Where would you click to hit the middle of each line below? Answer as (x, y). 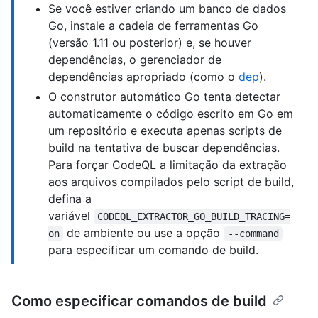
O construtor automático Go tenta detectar (164, 96)
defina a (70, 198)
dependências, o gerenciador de (135, 59)
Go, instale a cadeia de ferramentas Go (153, 25)
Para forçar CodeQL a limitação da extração (168, 164)
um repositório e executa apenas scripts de (165, 130)
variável (71, 215)
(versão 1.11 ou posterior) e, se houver (150, 42)
